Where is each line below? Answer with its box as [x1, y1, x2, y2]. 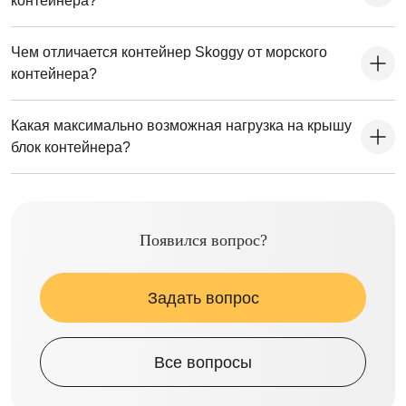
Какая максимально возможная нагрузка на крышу [11, 118, 352, 134]
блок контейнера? [11, 140, 130, 156]
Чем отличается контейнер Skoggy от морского [11, 44, 327, 61]
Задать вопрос [147, 288, 259, 307]
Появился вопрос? [139, 231, 267, 250]
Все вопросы [154, 353, 252, 372]
